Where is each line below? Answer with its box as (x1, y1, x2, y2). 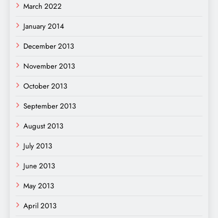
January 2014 (23, 20, 64, 32)
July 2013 (23, 140, 52, 151)
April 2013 (23, 200, 56, 211)
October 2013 (23, 80, 67, 91)
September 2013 (23, 100, 76, 111)
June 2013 (23, 160, 55, 171)
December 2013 (23, 40, 74, 52)
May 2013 (23, 180, 54, 191)
